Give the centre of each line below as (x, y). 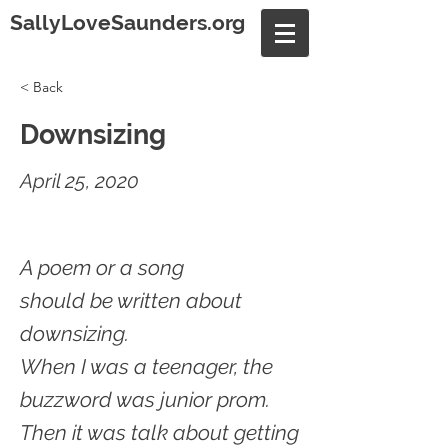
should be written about (131, 300)
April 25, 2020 (79, 181)
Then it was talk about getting (159, 432)
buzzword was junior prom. (145, 399)
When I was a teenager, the (146, 366)
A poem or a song (102, 267)
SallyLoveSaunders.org (127, 22)
